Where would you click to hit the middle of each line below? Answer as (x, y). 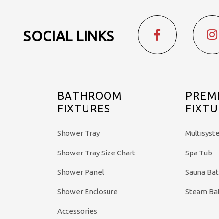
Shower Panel (80, 172)
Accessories (77, 211)
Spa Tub (199, 153)
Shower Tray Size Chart (96, 153)
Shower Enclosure (87, 192)
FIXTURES (84, 108)
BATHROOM (89, 95)
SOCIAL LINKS (69, 36)
